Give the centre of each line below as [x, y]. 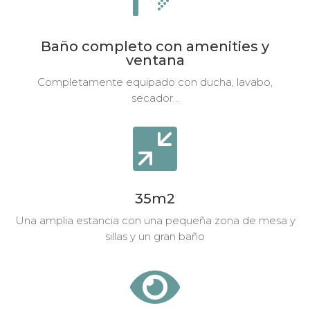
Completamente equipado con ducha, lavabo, [155, 82]
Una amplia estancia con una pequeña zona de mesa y [155, 220]
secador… [155, 98]
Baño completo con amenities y [155, 46]
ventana [155, 60]
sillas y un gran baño [155, 236]
